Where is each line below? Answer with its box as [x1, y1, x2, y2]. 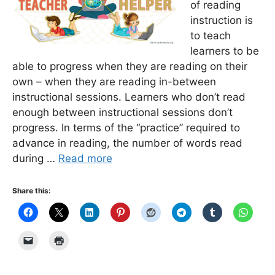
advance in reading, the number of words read [12, 137, 242, 149]
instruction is [190, 14, 253, 26]
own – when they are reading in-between [12, 76, 216, 88]
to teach [190, 29, 231, 42]
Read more [58, 152, 112, 165]
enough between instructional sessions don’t [12, 106, 233, 118]
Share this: [12, 185, 51, 195]
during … [12, 152, 58, 165]
